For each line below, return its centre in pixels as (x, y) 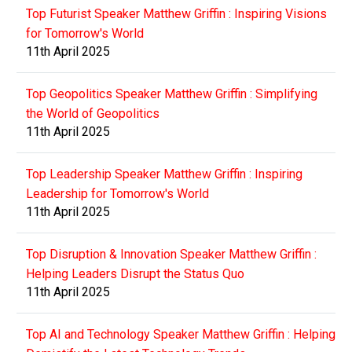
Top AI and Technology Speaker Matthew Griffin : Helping (181, 334)
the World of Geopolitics (93, 113)
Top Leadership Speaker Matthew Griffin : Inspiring (164, 174)
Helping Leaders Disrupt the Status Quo (135, 273)
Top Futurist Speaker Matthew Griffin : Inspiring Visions (176, 13)
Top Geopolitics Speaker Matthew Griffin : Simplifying (172, 93)
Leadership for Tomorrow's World (117, 193)
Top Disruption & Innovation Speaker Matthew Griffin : (171, 254)
